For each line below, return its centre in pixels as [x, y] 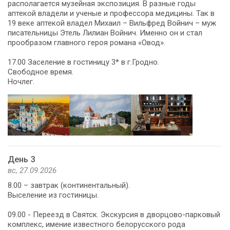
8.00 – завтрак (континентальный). [69, 185]
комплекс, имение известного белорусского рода [97, 224]
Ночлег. [21, 81]
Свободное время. [41, 72]
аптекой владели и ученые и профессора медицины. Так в [111, 13]
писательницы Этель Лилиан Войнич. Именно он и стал [105, 33]
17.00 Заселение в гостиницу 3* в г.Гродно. [83, 62]
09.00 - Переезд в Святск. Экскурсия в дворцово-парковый [114, 214]
